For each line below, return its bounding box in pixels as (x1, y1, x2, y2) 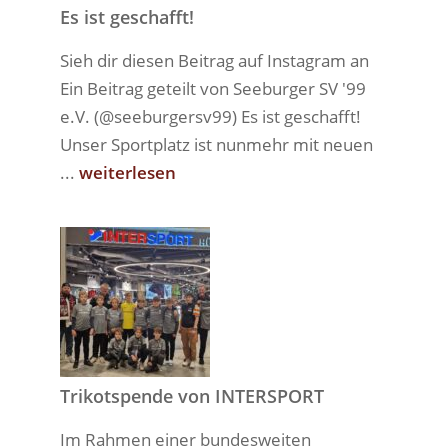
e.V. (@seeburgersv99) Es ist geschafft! (59, 105, 361, 128)
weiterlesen (78, 161, 176, 184)
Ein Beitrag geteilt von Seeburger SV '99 (59, 77, 366, 100)
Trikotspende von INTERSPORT (59, 384, 324, 408)
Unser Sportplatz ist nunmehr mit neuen (59, 133, 373, 156)
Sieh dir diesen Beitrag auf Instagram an (59, 49, 369, 72)
